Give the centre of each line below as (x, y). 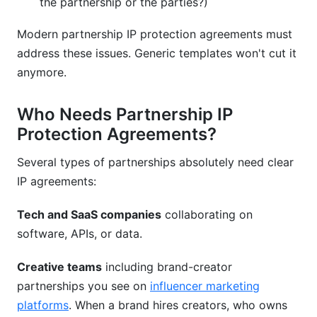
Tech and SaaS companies (89, 214)
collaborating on (207, 214)
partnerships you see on (83, 286)
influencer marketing (205, 286)
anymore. (42, 72)
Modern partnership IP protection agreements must (155, 34)
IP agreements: (57, 181)
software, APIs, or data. (80, 234)
